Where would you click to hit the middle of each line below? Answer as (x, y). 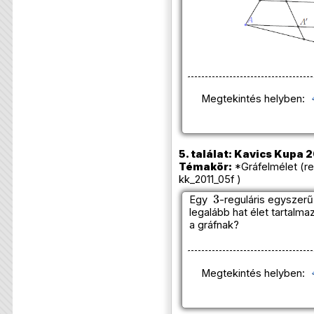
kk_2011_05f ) (210, 179)
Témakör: (205, 166)
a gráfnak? (214, 225)
